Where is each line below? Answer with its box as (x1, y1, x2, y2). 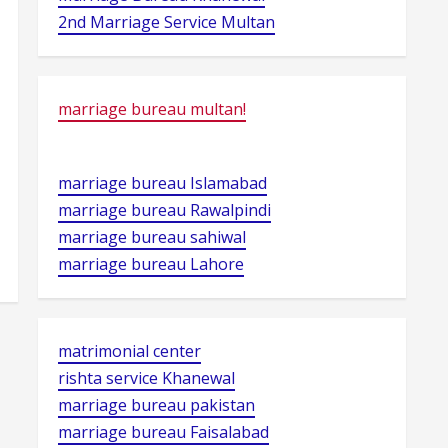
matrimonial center (58, 340, 201, 362)
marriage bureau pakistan (58, 394, 255, 416)
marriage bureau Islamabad (58, 172, 267, 194)
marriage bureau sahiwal (58, 226, 246, 248)
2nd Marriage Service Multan (58, 11, 275, 33)
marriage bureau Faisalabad (58, 421, 269, 443)
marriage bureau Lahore (58, 253, 244, 275)
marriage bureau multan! (58, 98, 246, 120)
